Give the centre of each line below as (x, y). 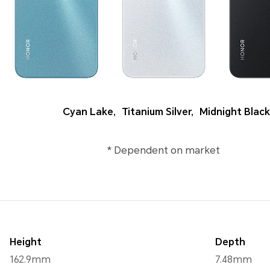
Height (26, 242)
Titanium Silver (156, 112)
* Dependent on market (163, 151)
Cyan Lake (88, 112)
